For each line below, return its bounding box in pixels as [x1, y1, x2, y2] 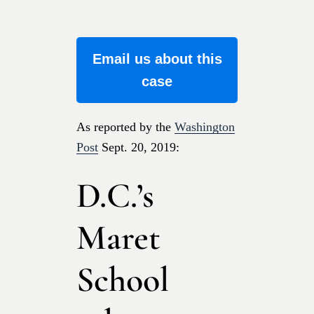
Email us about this [92, 50, 222, 67]
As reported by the [76, 119, 175, 134]
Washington [175, 119, 235, 134]
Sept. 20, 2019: [98, 139, 179, 154]
